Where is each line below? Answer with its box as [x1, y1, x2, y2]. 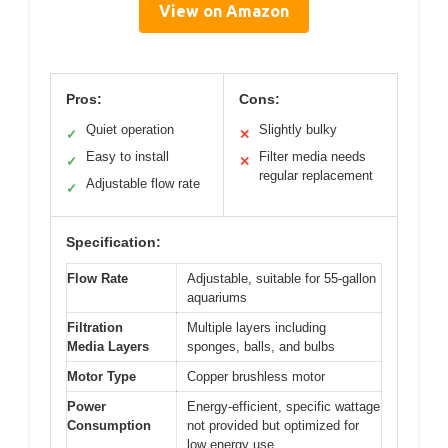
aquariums [187, 290, 247, 305]
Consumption [67, 418, 151, 433]
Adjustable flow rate [86, 176, 200, 191]
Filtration [67, 320, 123, 335]
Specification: [66, 234, 161, 250]
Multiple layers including [187, 320, 326, 335]
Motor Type [67, 369, 136, 384]
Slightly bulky [259, 122, 337, 137]
